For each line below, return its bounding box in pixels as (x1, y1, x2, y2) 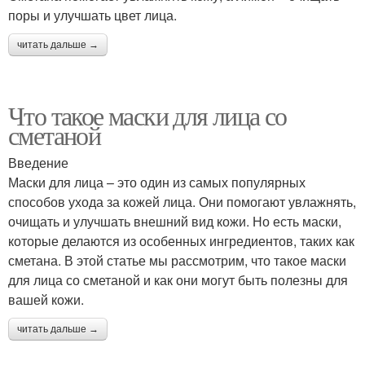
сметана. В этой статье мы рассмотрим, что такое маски (8, 250, 346, 270)
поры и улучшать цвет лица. (8, 5, 177, 24)
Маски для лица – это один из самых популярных (8, 172, 306, 191)
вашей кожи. (8, 289, 84, 309)
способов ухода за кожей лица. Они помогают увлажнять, (8, 191, 356, 211)
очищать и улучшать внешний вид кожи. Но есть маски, (8, 211, 341, 231)
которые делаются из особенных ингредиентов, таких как (8, 231, 354, 250)
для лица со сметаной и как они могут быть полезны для (8, 270, 348, 289)
